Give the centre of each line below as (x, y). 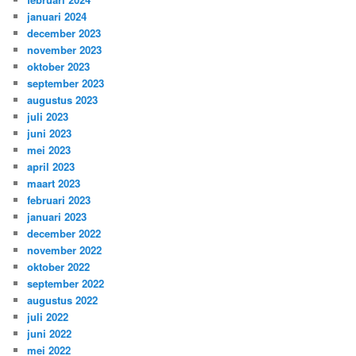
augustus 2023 (63, 99)
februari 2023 (59, 199)
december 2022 (64, 233)
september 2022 (66, 283)
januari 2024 (57, 16)
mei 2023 (49, 149)
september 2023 (66, 83)
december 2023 (64, 33)
